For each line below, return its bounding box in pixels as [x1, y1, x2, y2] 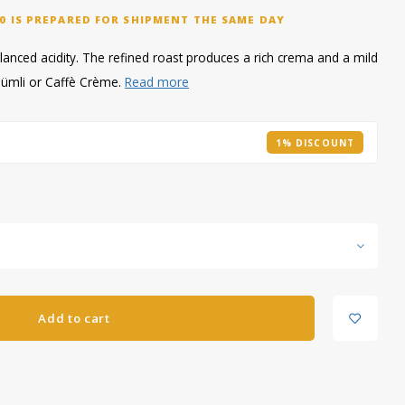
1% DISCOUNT [275, 136, 354, 149]
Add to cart [38, 310, 110, 326]
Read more [125, 73, 189, 90]
